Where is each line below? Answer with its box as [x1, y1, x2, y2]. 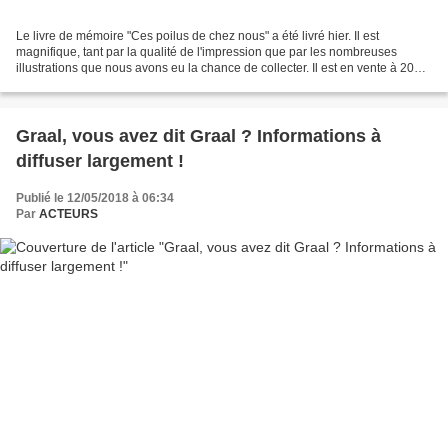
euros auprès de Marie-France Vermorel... [16, 77, 242, 92]
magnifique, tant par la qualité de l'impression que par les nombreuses [16, 45, 397, 60]
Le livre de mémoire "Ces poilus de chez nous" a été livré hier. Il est [16, 29, 379, 44]
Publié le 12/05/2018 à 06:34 [16, 191, 174, 206]
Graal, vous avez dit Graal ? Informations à [16, 126, 381, 147]
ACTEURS [39, 207, 98, 222]
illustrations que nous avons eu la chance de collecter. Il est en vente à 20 [16, 61, 414, 76]
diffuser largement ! [16, 151, 184, 172]
